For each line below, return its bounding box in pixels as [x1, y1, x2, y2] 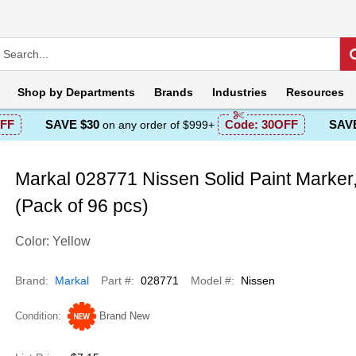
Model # [190, 274, 231, 287]
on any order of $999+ [102, 118, 215, 131]
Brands [154, 86, 193, 99]
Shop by [17, 86, 63, 99]
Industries [212, 86, 267, 99]
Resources [286, 86, 344, 99]
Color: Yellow [14, 234, 91, 248]
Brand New [99, 310, 149, 322]
